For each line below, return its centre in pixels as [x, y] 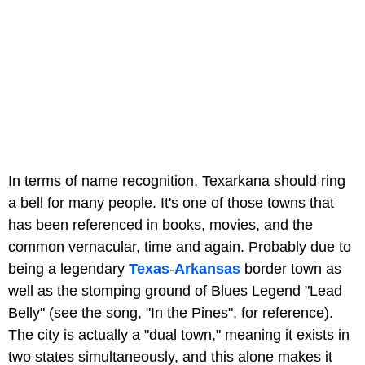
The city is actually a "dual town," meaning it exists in [179, 334]
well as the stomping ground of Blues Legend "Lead [175, 290]
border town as [293, 268]
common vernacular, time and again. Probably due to [180, 246]
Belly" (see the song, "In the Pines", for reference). [171, 312]
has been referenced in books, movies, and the [161, 224]
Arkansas [209, 268]
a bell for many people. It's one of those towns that [171, 202]
